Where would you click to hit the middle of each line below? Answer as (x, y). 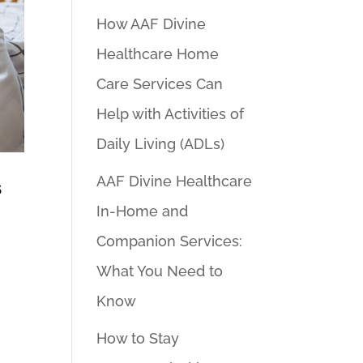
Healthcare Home (158, 54)
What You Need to (160, 271)
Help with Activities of (171, 114)
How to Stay (138, 338)
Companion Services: (170, 241)
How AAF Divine (152, 24)
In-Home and (143, 211)
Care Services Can (160, 84)
